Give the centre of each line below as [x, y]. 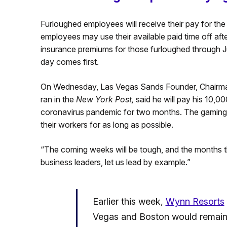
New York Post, [106, 100]
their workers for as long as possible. [107, 125]
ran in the [58, 100]
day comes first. [69, 62]
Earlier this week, [129, 202]
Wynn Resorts [195, 202]
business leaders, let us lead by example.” [115, 162]
